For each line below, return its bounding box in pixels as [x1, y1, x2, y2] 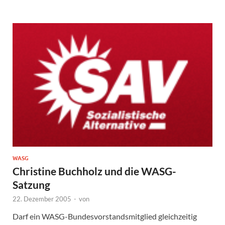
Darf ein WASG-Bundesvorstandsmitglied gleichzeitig [13, 211, 197, 221]
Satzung [13, 178, 50, 191]
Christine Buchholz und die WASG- [13, 164, 176, 177]
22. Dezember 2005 [13, 194, 71, 203]
